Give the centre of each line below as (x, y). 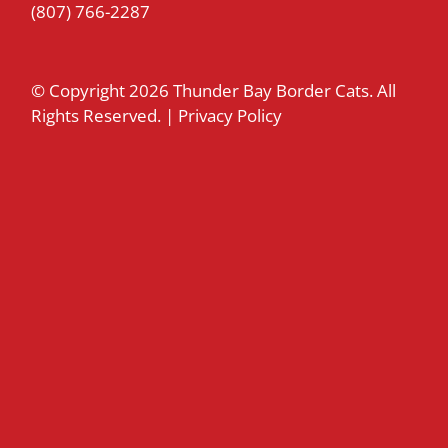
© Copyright (80, 91)
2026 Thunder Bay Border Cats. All (263, 91)
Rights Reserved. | (105, 116)
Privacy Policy (230, 116)
